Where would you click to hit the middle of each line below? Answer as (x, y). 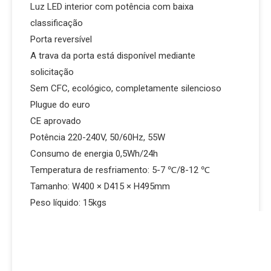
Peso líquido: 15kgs (68, 203)
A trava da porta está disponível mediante (113, 56)
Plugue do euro (60, 105)
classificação (57, 23)
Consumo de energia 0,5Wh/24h (94, 154)
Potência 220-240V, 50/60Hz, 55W (98, 137)
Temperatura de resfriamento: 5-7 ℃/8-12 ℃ (120, 170)
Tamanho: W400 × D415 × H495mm (100, 186)
